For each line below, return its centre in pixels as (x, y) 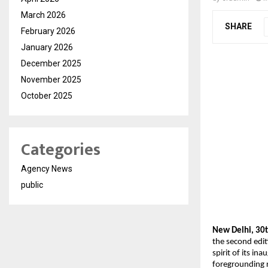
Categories (61, 150)
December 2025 (51, 64)
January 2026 (47, 48)
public (32, 185)
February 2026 (48, 31)
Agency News (47, 169)
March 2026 (43, 15)
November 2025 (51, 80)
